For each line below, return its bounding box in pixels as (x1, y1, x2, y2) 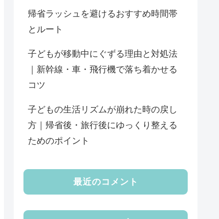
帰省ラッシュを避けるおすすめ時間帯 (28, 9, 177, 19)
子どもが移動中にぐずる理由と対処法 (28, 49, 177, 59)
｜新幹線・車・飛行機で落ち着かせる (28, 65, 177, 75)
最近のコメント (73, 176, 138, 187)
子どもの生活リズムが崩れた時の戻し (28, 105, 177, 115)
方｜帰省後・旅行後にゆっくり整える (28, 120, 177, 131)
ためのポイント (28, 136, 89, 146)
